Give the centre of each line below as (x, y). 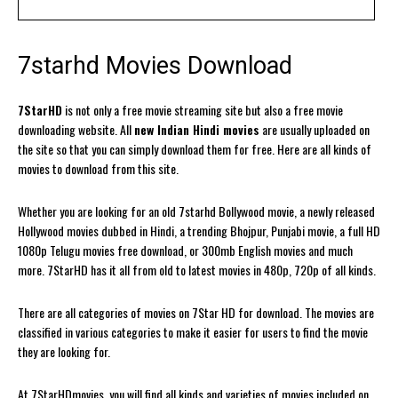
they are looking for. (64, 351)
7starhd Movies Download (155, 65)
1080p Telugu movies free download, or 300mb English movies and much (185, 250)
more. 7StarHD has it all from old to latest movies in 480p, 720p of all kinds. (197, 269)
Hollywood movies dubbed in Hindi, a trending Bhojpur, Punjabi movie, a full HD (199, 230)
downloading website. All (76, 129)
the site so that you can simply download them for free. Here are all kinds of (195, 148)
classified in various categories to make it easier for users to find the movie (193, 331)
